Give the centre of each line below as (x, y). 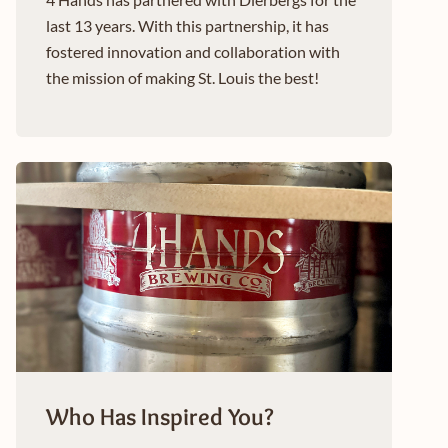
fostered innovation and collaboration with (193, 52)
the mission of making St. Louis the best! (182, 78)
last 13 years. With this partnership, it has (187, 26)
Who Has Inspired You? (160, 417)
